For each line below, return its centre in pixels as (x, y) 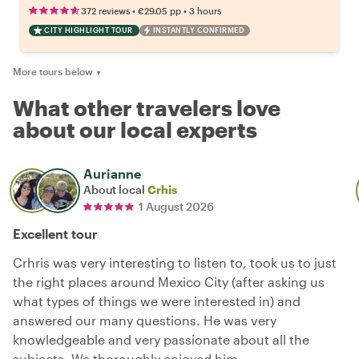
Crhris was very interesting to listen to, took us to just (175, 263)
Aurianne (112, 174)
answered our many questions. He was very (145, 321)
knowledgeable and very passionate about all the (161, 340)
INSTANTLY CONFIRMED (198, 30)
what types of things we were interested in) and (157, 301)
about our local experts (135, 130)
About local (115, 190)
